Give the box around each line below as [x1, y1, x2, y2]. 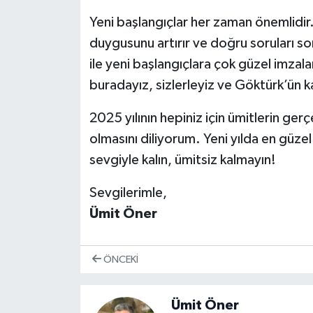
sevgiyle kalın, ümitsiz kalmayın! [89, 153, 276, 168]
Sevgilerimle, [89, 186, 167, 201]
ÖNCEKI [101, 254, 138, 265]
